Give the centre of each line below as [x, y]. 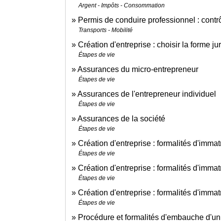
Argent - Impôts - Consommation [122, 6]
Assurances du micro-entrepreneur [138, 70]
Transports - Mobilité [106, 30]
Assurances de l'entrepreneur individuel [147, 94]
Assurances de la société [121, 119]
